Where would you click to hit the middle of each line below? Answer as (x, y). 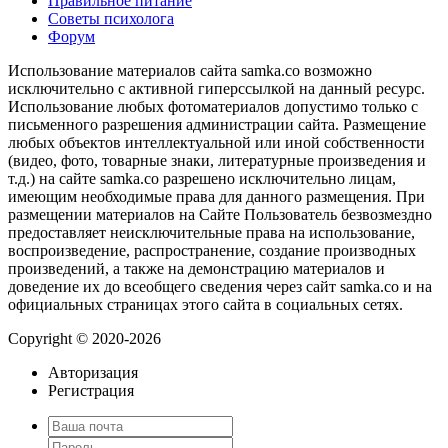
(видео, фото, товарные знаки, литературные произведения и (217, 160)
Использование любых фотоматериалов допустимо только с (213, 106)
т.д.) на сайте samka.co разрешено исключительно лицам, (202, 178)
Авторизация (93, 372)
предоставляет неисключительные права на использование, (211, 232)
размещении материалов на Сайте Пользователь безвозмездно (220, 214)
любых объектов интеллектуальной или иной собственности (216, 142)
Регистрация (91, 390)
